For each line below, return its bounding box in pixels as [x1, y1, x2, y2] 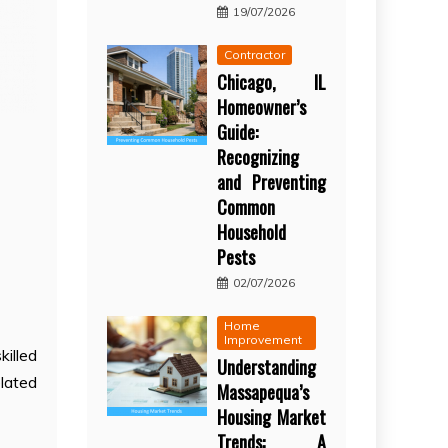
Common [217, 193, 276, 220]
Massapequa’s [217, 378, 310, 405]
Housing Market [217, 403, 326, 430]
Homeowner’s [217, 93, 307, 120]
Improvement [224, 331, 303, 347]
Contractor [224, 46, 286, 62]
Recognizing [217, 143, 300, 170]
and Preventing [217, 168, 326, 195]
